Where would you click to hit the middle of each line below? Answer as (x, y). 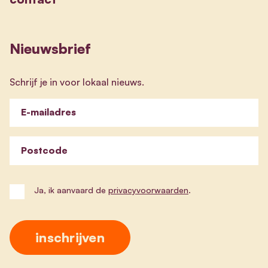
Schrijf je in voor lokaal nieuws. (77, 82)
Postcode (44, 150)
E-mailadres (48, 112)
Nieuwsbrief (50, 48)
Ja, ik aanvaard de (71, 190)
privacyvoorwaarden (148, 190)
